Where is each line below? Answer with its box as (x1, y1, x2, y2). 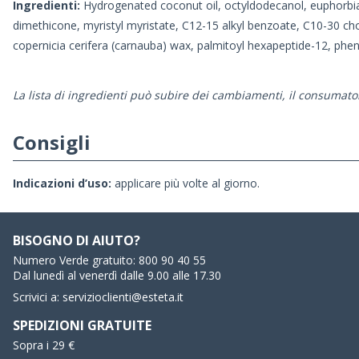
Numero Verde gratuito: (13, 252, 139, 268)
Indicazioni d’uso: (13, 175, 111, 192)
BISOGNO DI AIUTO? (13, 232, 140, 250)
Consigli (13, 129, 91, 156)
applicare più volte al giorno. (111, 175, 260, 192)
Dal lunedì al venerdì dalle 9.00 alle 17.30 (13, 268, 221, 284)
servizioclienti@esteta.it (63, 289, 184, 305)
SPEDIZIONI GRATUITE (13, 317, 151, 335)
